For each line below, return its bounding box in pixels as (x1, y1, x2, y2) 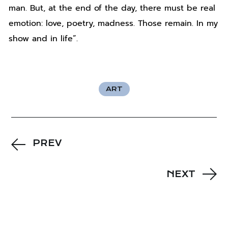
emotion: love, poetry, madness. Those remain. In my (9, 17, 218, 30)
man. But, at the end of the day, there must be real (9, 2, 216, 14)
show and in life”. (9, 32, 78, 45)
